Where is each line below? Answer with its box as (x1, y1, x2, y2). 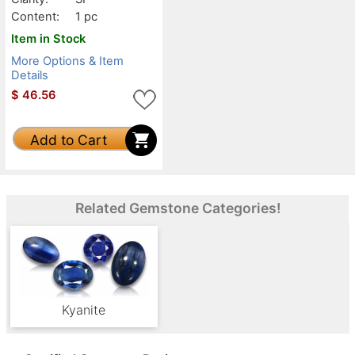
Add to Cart (29, 131, 107, 148)
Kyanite (62, 301, 106, 318)
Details (11, 67, 48, 82)
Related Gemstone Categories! (74, 199, 281, 216)
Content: (11, 9, 59, 24)
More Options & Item (11, 53, 124, 68)
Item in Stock (11, 31, 86, 46)
